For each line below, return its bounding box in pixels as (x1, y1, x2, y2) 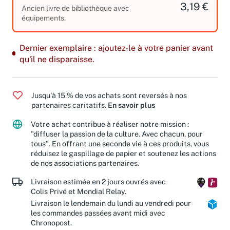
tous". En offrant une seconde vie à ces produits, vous (31, 139, 209, 148)
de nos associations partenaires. (31, 158, 139, 167)
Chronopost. (31, 218, 72, 227)
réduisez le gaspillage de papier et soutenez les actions (31, 148, 216, 158)
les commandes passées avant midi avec (31, 208, 165, 218)
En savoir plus (108, 100, 155, 109)
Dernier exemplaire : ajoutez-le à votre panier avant (19, 43, 213, 53)
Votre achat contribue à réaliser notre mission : (31, 119, 189, 128)
